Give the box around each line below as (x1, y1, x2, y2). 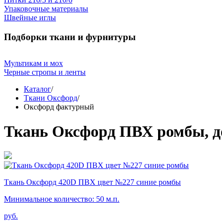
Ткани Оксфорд (24, 94, 77, 103)
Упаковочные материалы (4, 4, 88, 13)
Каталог (24, 85, 51, 94)
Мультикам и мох (4, 59, 63, 68)
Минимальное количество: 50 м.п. (4, 195, 119, 204)
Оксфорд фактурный (24, 103, 94, 111)
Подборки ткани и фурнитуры (4, 31, 136, 42)
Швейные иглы (4, 13, 56, 22)
